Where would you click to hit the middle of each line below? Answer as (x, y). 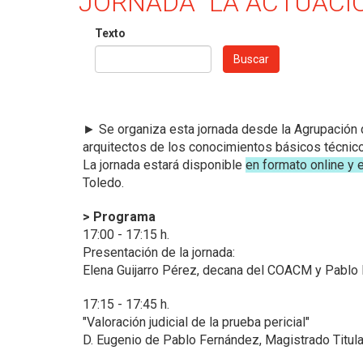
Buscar (251, 59)
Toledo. (103, 182)
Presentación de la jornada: (159, 252)
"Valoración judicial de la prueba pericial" (196, 322)
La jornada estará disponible (164, 164)
